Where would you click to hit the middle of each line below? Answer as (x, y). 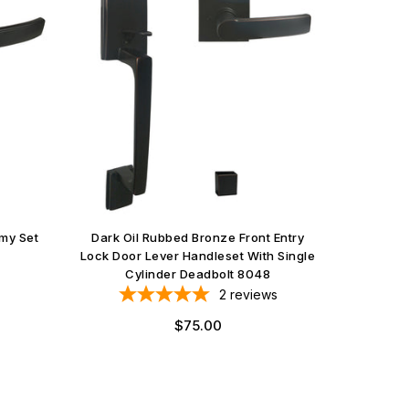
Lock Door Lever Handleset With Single (198, 255)
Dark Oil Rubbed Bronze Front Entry (198, 237)
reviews (253, 294)
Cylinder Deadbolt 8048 (198, 273)
